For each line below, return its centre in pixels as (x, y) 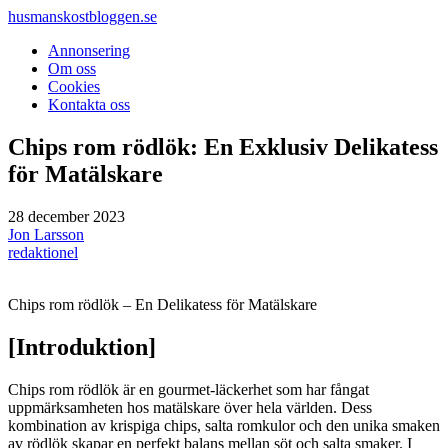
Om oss (72, 68)
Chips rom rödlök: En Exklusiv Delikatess (223, 146)
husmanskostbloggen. (76, 16)
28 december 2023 (66, 216)
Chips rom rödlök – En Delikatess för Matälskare (162, 304)
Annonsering (89, 50)
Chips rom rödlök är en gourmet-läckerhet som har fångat (188, 389)
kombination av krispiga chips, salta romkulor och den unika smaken (224, 425)
